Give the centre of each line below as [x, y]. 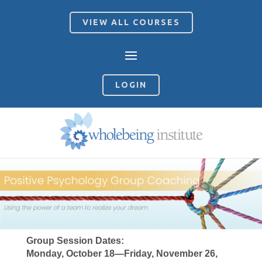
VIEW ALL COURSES [131, 22]
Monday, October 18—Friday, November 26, [122, 254]
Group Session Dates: [75, 241]
